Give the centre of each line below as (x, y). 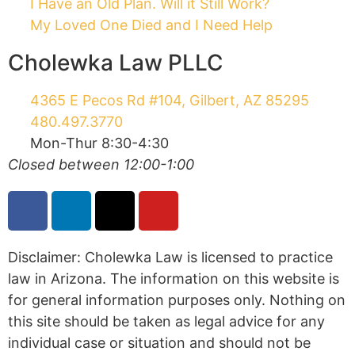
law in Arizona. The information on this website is (174, 273)
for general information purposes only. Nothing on (177, 295)
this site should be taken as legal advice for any (166, 316)
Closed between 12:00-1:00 (101, 159)
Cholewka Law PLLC (116, 57)
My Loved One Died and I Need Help (151, 20)
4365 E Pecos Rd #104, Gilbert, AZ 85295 (169, 95)
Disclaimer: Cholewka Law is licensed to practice (170, 252)
